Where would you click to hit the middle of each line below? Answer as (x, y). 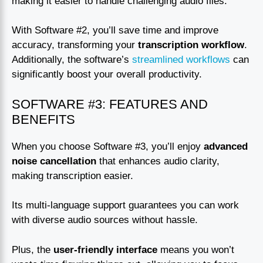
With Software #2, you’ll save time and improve (115, 31)
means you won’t (196, 249)
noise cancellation (54, 161)
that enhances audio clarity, (158, 161)
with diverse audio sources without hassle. (105, 220)
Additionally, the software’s (72, 60)
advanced (226, 146)
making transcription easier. (73, 176)
